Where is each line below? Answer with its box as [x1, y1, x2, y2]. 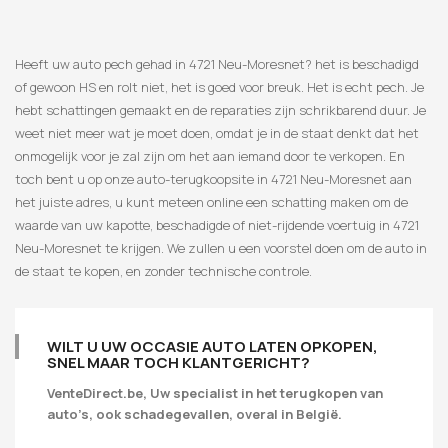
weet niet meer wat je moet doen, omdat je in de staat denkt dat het [15, 124, 419, 143]
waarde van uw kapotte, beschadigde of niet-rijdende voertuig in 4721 [15, 216, 419, 235]
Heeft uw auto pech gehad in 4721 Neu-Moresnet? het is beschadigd [15, 55, 419, 74]
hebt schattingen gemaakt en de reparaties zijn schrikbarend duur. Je [15, 101, 426, 120]
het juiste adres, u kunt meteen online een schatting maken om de [15, 193, 408, 212]
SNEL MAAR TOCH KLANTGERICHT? [47, 352, 310, 374]
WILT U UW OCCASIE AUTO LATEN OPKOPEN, [47, 336, 378, 358]
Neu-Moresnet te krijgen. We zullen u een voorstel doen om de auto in [15, 239, 427, 258]
